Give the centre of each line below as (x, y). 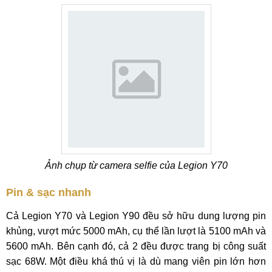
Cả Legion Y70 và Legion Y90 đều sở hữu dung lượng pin (136, 216)
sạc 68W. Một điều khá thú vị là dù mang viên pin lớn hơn (136, 261)
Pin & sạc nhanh (49, 192)
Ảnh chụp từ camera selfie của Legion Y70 (136, 165)
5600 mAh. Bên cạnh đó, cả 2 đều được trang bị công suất (136, 246)
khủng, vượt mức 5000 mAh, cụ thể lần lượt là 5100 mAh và (136, 231)
